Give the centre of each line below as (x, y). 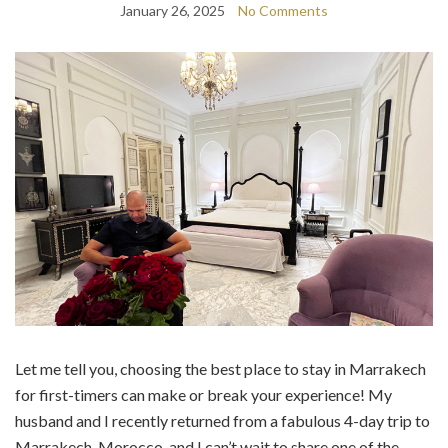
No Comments (283, 11)
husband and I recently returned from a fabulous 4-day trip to (222, 420)
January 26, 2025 (172, 11)
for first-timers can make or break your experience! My (203, 394)
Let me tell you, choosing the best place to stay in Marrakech (220, 368)
